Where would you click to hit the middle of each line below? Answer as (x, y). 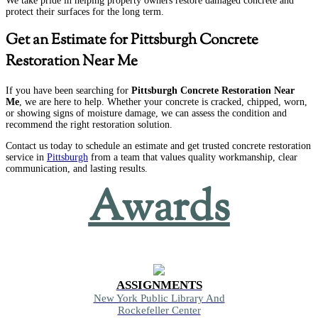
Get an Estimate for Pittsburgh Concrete (132, 41)
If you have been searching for (68, 90)
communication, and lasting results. (77, 168)
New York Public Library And (159, 298)
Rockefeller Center (159, 310)
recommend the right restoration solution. (89, 124)
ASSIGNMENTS (159, 285)
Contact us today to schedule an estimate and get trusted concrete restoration (158, 146)
